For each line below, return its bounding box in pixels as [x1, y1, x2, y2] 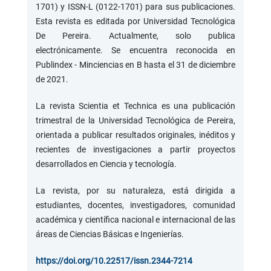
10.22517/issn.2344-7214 [93, 255, 192, 266]
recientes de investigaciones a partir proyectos [35, 144, 236, 154]
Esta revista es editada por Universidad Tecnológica [35, 16, 236, 26]
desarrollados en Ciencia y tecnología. [35, 158, 177, 169]
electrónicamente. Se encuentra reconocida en [35, 45, 236, 55]
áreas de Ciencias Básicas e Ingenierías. [35, 229, 186, 239]
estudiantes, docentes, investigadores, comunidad [35, 200, 236, 210]
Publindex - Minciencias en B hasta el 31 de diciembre [35, 59, 236, 70]
